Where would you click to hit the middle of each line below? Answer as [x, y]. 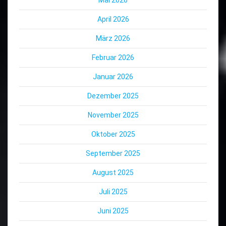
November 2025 [113, 115]
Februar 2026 [113, 58]
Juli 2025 [113, 192]
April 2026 [113, 19]
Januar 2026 [113, 77]
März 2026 [113, 39]
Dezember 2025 [113, 96]
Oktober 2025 [113, 134]
